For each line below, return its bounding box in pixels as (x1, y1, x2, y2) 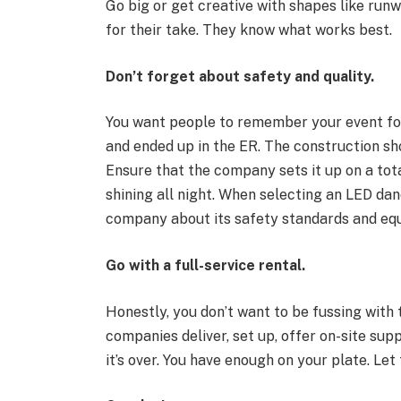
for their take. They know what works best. (105, 21, 392, 38)
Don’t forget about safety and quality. (105, 67, 374, 85)
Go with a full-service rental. (105, 256, 305, 274)
